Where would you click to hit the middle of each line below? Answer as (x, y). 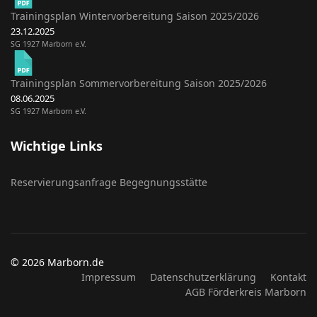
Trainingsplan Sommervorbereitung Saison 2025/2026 (139, 83)
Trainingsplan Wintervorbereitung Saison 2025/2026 (135, 16)
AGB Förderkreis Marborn (246, 292)
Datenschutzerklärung (203, 277)
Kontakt (288, 277)
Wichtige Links (57, 146)
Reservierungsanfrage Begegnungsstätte (109, 182)
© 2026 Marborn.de (57, 262)
